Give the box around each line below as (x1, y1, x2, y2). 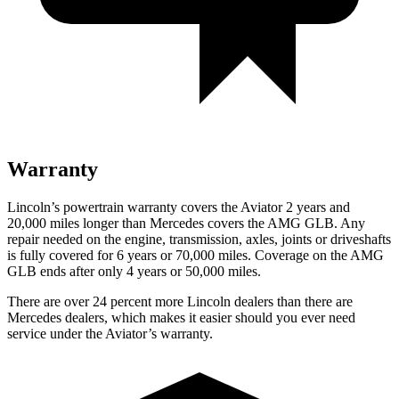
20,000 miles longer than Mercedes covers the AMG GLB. (7, 215, 338, 231)
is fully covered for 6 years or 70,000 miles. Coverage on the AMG (7, 247, 384, 263)
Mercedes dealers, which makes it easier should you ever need (7, 309, 355, 325)
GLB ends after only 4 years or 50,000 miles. (7, 263, 261, 279)
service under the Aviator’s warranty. (7, 325, 213, 341)
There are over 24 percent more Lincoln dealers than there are (7, 293, 353, 309)
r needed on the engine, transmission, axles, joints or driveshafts (35, 231, 391, 247)
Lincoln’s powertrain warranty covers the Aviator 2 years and (7, 199, 350, 215)
